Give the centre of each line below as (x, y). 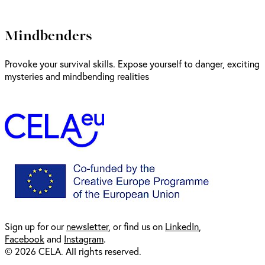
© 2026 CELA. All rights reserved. (74, 251)
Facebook (25, 238)
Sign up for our (35, 226)
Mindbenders (49, 35)
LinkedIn (182, 226)
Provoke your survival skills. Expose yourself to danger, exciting (132, 63)
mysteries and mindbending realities (77, 76)
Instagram (84, 238)
